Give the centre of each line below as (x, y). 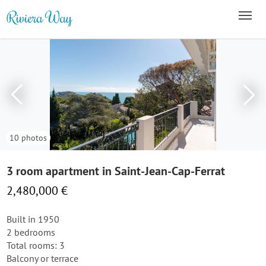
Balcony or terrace (42, 258)
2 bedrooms (31, 232)
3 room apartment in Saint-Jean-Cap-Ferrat (116, 171)
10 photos (28, 138)
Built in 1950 (33, 219)
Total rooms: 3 (36, 245)
